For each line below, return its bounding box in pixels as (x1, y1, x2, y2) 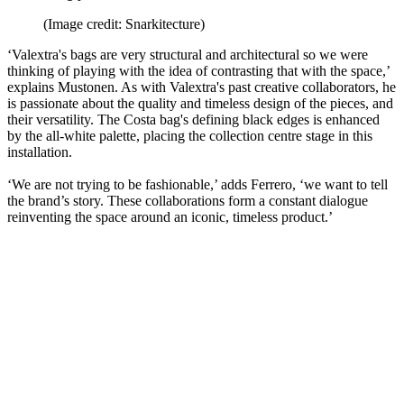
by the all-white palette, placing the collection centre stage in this (7, 128, 372, 144)
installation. (7, 144, 72, 161)
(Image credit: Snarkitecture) (43, 16, 205, 32)
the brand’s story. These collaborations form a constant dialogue (7, 193, 368, 209)
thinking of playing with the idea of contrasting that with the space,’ (7, 63, 390, 79)
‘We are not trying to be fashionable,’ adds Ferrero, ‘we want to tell (7, 177, 388, 193)
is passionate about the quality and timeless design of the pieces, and (7, 96, 393, 112)
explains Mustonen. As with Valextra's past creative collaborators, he (7, 79, 396, 96)
